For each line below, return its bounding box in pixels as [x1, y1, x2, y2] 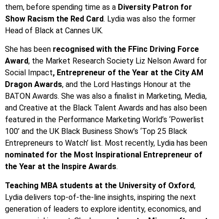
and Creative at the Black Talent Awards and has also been [5, 103, 207, 113]
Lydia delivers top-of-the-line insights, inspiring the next [5, 192, 196, 202]
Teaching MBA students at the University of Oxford [5, 180, 194, 190]
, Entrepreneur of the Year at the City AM [53, 68, 203, 78]
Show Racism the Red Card [5, 14, 104, 23]
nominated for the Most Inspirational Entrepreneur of [5, 150, 202, 160]
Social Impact [5, 68, 53, 78]
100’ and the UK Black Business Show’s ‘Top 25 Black [5, 127, 187, 136]
